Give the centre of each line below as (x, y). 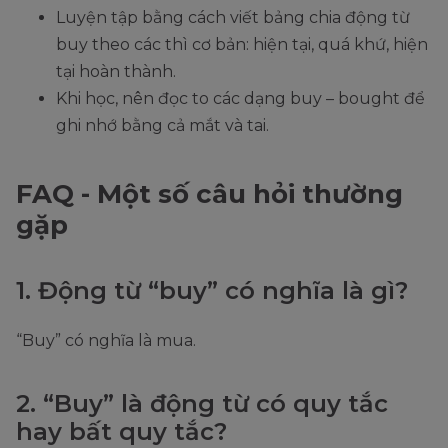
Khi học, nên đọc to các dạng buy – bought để (240, 99)
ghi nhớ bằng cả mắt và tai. (162, 126)
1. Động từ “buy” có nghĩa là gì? (212, 291)
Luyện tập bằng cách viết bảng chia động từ (233, 18)
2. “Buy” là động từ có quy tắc (202, 404)
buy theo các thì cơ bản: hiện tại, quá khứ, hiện (242, 45)
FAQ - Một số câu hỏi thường (209, 194)
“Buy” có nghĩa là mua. (106, 341)
